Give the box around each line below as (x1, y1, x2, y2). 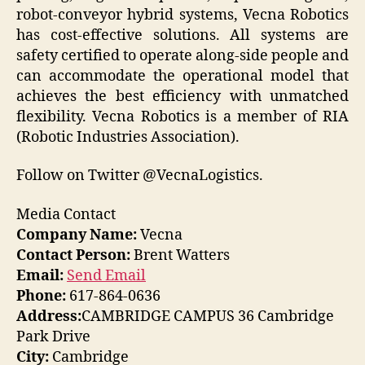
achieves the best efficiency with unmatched (16, 86, 349, 106)
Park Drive (16, 327, 90, 346)
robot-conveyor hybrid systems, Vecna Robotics (16, 5, 349, 24)
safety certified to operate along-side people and (16, 46, 349, 65)
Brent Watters (130, 245, 230, 265)
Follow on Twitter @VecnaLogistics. (16, 166, 263, 186)
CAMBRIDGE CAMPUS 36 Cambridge (81, 306, 334, 326)
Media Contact (16, 204, 116, 224)
